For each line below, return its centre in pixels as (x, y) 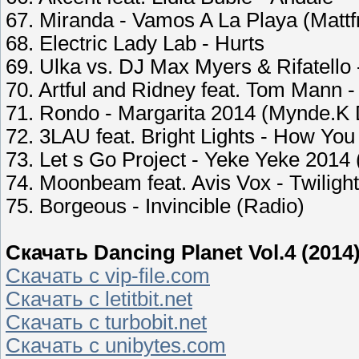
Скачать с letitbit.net (99, 299)
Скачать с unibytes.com (116, 346)
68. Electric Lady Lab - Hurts (135, 44)
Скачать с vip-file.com (108, 276)
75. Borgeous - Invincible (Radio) (155, 206)
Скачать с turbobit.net (106, 323)
